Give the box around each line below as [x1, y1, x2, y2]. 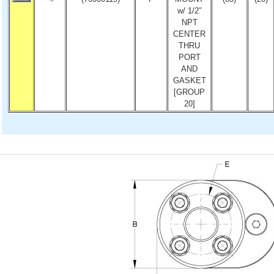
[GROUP [174, 87, 205, 97]
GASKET [172, 76, 206, 85]
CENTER [173, 29, 206, 39]
